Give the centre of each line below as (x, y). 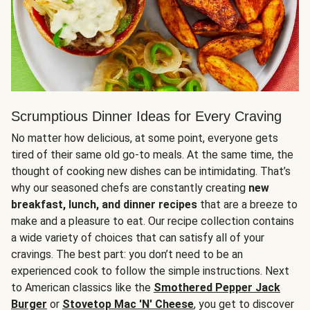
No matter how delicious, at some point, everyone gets (145, 138)
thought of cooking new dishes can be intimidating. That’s (151, 171)
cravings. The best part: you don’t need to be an (127, 254)
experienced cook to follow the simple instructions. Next (150, 271)
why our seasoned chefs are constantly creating (130, 188)
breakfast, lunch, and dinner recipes (104, 204)
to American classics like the (82, 288)
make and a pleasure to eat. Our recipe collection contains (153, 221)
